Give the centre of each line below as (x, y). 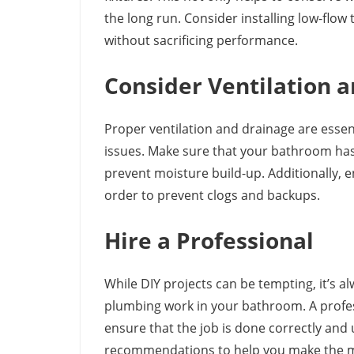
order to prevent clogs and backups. (212, 196)
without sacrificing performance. (201, 41)
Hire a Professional (209, 241)
